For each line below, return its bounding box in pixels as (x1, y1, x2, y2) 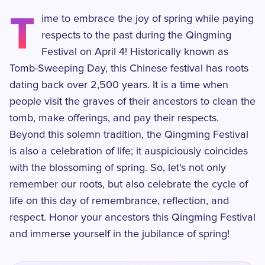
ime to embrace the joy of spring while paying (41, 14, 254, 24)
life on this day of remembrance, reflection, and (9, 196, 229, 206)
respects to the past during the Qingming (41, 30, 232, 41)
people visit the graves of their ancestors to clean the (9, 96, 256, 107)
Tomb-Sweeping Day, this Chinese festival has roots (9, 63, 248, 74)
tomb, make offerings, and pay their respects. (9, 113, 219, 124)
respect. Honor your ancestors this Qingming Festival (9, 212, 256, 223)
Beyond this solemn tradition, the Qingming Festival (9, 130, 248, 140)
